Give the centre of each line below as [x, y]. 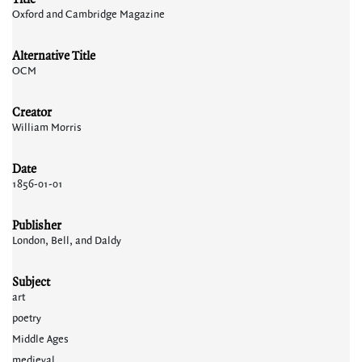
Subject [31, 282]
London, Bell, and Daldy [67, 241]
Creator [32, 112]
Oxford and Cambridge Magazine [88, 15]
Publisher [37, 225]
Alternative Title [54, 55]
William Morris [47, 128]
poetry [27, 318]
